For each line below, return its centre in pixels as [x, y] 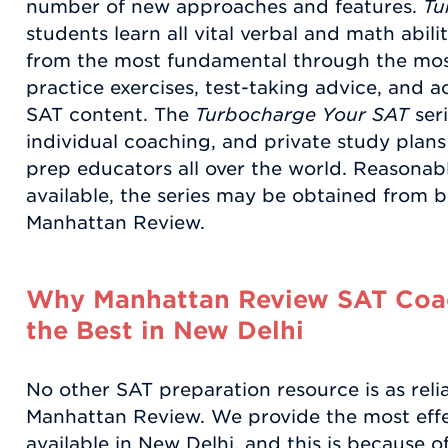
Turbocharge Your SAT [302, 115]
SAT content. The [110, 115]
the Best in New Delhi [165, 330]
